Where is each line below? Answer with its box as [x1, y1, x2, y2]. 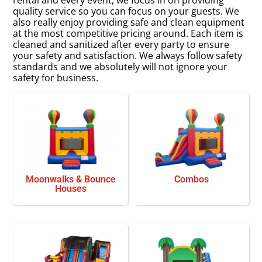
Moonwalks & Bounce [25, 173, 116, 185]
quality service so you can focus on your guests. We [13, 4, 240, 18]
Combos [174, 173, 209, 185]
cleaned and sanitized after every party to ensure [13, 37, 230, 51]
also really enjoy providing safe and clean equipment [13, 15, 245, 29]
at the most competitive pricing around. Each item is [13, 26, 244, 40]
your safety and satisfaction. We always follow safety [13, 49, 243, 62]
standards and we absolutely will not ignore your [13, 60, 228, 73]
